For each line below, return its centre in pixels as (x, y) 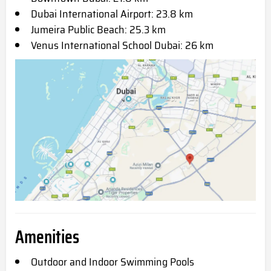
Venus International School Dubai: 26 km (122, 46)
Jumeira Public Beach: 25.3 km (98, 30)
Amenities (47, 237)
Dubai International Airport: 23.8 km (112, 14)
